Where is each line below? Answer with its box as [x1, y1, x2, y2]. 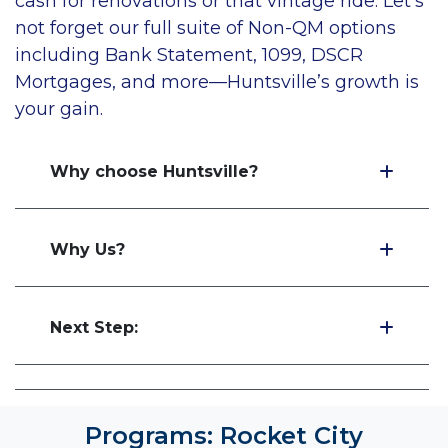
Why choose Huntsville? [50, 161, 258, 181]
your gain [15, 97, 100, 120]
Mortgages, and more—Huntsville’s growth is [15, 70, 419, 93]
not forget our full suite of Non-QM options [15, 16, 396, 39]
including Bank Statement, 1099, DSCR [15, 43, 363, 66]
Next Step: [50, 317, 138, 337]
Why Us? [50, 239, 125, 259]
